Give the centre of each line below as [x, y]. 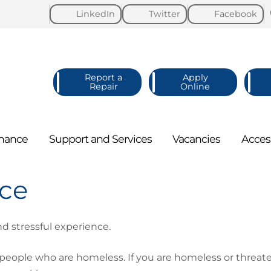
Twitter [165, 14]
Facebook [236, 14]
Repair [103, 87]
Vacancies [197, 139]
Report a [103, 77]
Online [195, 87]
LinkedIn [96, 14]
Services [132, 139]
